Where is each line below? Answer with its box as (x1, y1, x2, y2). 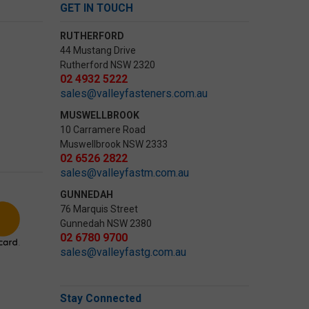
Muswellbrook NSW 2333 (60, 139, 168, 150)
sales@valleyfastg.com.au (60, 246, 187, 259)
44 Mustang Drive (60, 45, 137, 57)
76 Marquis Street (60, 203, 141, 215)
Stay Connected (60, 292, 142, 306)
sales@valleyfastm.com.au (60, 166, 190, 180)
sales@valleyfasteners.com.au (60, 87, 208, 101)
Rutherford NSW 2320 (60, 59, 156, 71)
